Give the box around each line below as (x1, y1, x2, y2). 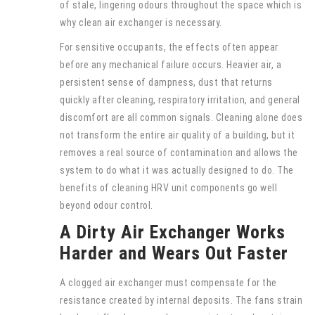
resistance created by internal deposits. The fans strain (60, 295, 302, 306)
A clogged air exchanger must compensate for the (60, 277, 277, 288)
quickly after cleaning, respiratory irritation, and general (60, 94, 300, 105)
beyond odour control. (60, 200, 153, 211)
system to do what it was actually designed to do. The (60, 165, 294, 176)
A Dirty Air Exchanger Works (60, 221, 285, 243)
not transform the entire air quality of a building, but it (60, 129, 295, 141)
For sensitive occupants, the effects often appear (60, 41, 278, 53)
